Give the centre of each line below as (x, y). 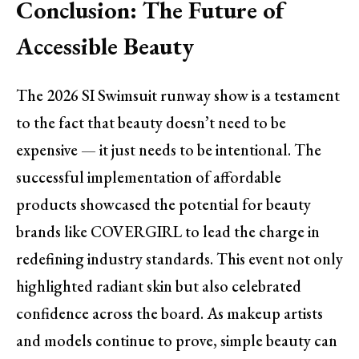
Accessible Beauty (105, 46)
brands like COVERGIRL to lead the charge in (168, 232)
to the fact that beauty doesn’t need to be (151, 123)
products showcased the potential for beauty (163, 205)
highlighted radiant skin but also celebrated (159, 286)
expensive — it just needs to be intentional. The (169, 150)
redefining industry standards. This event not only (179, 259)
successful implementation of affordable (149, 177)
